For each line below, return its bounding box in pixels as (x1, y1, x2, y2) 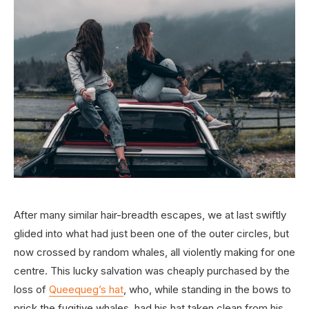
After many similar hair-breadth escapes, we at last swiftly (14, 208, 286, 222)
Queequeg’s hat (49, 283, 123, 297)
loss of (14, 283, 49, 297)
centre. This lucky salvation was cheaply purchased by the (14, 264, 290, 278)
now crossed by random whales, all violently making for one (14, 246, 295, 259)
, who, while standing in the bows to (123, 283, 291, 297)
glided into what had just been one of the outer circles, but (14, 227, 289, 241)
